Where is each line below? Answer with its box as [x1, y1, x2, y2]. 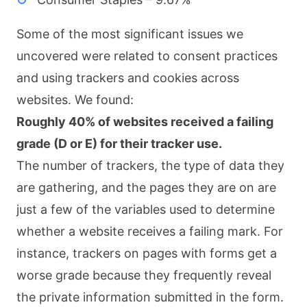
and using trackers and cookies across [16, 70, 239, 85]
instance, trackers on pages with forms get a [16, 245, 277, 260]
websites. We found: [16, 92, 134, 107]
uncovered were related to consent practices [16, 48, 278, 63]
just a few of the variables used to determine [16, 201, 275, 217]
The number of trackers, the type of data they [16, 158, 284, 173]
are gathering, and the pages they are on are [16, 180, 276, 195]
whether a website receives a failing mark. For [16, 223, 283, 238]
